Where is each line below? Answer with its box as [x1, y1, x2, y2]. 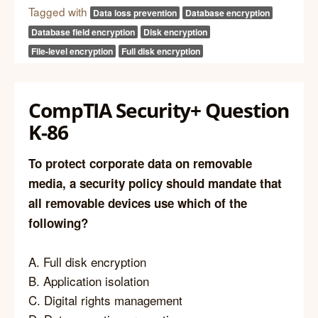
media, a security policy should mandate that [28, 174, 282, 192]
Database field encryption [31, 26, 135, 39]
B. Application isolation [28, 271, 149, 290]
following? [28, 214, 88, 231]
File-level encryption [31, 45, 113, 58]
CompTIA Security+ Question [28, 97, 290, 124]
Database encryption [185, 6, 270, 20]
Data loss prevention [93, 6, 177, 20]
